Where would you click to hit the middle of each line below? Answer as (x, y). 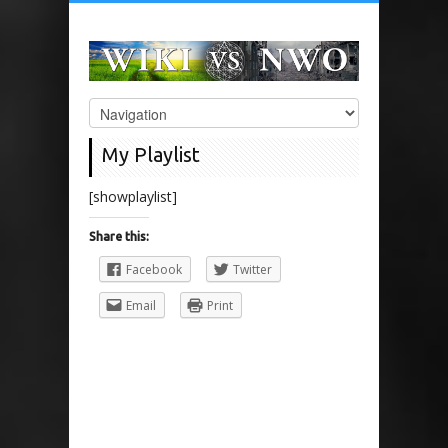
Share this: (119, 236)
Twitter (252, 269)
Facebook (154, 269)
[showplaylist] (133, 196)
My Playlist (151, 154)
